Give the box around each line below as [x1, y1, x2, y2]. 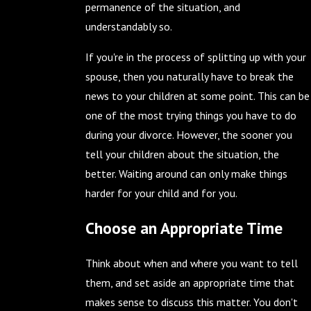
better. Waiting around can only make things [85, 166, 287, 180]
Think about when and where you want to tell [85, 255, 298, 270]
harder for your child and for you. [85, 185, 237, 200]
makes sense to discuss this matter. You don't [85, 294, 298, 309]
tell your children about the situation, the [85, 146, 279, 161]
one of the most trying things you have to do [85, 108, 296, 122]
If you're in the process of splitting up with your [85, 49, 306, 64]
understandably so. [85, 19, 172, 34]
